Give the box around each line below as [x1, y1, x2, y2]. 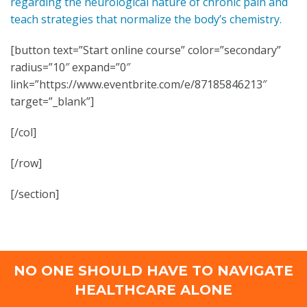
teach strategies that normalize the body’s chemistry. [10, 12, 282, 27]
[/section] [10, 186, 59, 201]
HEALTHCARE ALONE [75, 282, 232, 299]
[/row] [10, 156, 42, 171]
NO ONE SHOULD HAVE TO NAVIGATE [14, 262, 293, 280]
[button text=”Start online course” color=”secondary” [10, 42, 281, 58]
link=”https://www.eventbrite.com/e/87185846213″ [10, 77, 267, 92]
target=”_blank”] [10, 94, 94, 109]
